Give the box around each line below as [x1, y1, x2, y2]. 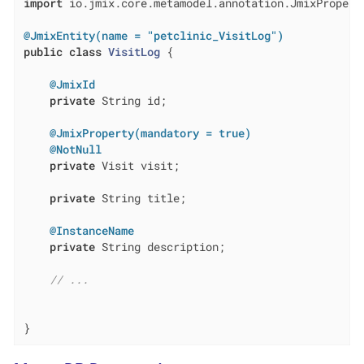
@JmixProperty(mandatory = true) [49, 125, 251, 141]
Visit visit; [94, 158, 180, 173]
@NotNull [49, 141, 102, 157]
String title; [94, 190, 186, 206]
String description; [94, 239, 225, 254]
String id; [94, 93, 167, 108]
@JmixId [49, 76, 95, 92]
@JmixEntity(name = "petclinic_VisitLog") [23, 28, 284, 43]
